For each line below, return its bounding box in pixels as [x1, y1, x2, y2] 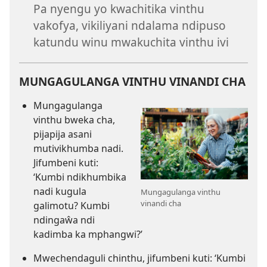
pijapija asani [33, 127, 92, 141]
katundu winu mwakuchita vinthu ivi [33, 34, 229, 51]
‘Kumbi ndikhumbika [33, 170, 126, 184]
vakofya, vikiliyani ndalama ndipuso [33, 17, 226, 34]
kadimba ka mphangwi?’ [33, 227, 142, 241]
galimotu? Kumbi [33, 198, 110, 212]
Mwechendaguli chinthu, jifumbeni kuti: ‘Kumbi [33, 251, 246, 265]
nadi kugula [33, 184, 86, 198]
